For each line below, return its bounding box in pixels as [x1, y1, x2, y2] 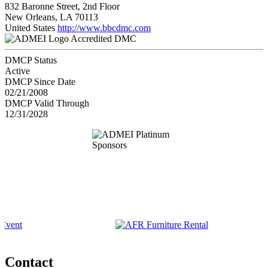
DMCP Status [5, 54, 57, 65]
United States [5, 22, 55, 33]
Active [5, 65, 30, 76]
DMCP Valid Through [5, 98, 89, 108]
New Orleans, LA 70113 [5, 11, 98, 22]
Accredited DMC [71, 33, 136, 44]
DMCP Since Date [5, 76, 75, 87]
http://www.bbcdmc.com [57, 22, 151, 33]
